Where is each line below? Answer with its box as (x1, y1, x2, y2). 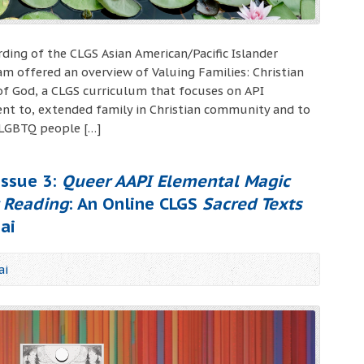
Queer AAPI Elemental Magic (62, 170, 289, 193)
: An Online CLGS (68, 193, 202, 215)
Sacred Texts (202, 193, 302, 215)
